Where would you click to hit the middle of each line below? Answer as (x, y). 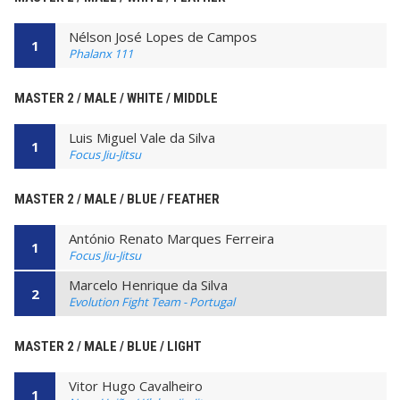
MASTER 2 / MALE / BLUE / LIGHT (108, 346)
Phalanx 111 (101, 54)
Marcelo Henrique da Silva (148, 284)
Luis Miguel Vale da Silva (142, 138)
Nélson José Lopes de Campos (163, 37)
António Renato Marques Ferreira (171, 239)
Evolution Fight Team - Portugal (152, 301)
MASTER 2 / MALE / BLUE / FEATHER (117, 200)
